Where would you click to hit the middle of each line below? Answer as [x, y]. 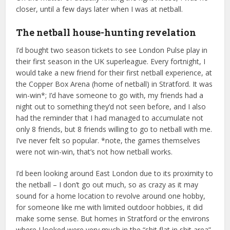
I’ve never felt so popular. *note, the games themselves [108, 140]
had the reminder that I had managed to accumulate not [110, 118]
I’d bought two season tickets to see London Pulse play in [112, 50]
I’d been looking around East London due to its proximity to [115, 173]
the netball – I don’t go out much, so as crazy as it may [107, 184]
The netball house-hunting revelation [106, 32]
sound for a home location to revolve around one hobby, [111, 196]
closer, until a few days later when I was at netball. [100, 9]
